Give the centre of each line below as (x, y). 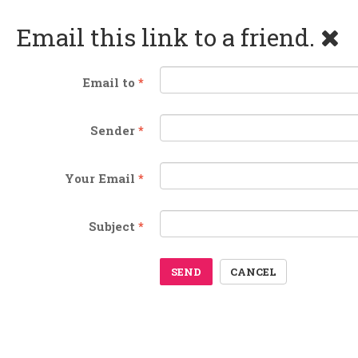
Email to (109, 82)
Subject (112, 226)
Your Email (100, 178)
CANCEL (253, 272)
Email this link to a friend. (168, 37)
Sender (113, 130)
